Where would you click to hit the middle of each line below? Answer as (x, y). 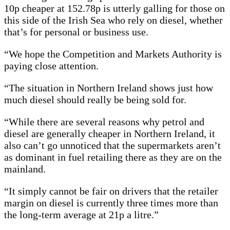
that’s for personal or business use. (76, 32)
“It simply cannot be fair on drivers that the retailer (111, 191)
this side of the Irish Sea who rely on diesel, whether (113, 20)
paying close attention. (51, 66)
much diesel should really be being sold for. (95, 100)
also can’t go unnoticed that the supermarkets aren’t (112, 146)
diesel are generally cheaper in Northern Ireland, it (110, 134)
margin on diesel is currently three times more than (111, 203)
